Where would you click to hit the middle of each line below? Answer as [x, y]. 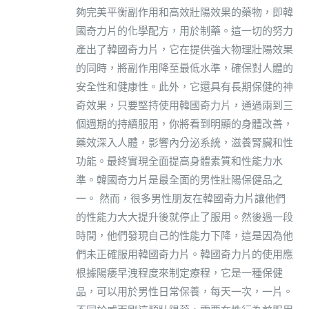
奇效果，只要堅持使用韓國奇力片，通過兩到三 [185, 105]
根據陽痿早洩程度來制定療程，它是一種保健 [179, 272]
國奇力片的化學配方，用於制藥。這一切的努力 [185, 30]
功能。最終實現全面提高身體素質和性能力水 [179, 161]
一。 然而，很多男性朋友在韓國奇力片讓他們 [181, 198]
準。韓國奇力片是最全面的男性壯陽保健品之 [179, 179]
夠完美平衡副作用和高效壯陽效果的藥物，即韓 [185, 12]
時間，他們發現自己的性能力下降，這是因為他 [185, 235]
